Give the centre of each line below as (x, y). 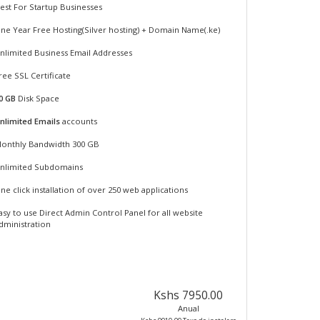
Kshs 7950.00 (189, 295)
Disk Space (38, 98)
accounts (79, 121)
